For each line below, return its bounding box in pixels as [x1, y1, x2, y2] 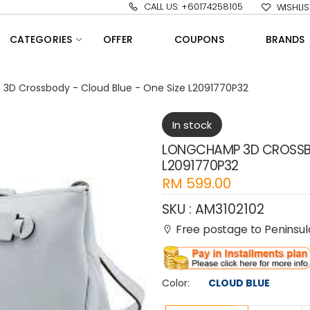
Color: [162, 276, 190, 291]
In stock [172, 117, 212, 131]
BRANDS [265, 32, 305, 46]
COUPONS [174, 32, 224, 46]
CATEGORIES [9, 32, 73, 46]
